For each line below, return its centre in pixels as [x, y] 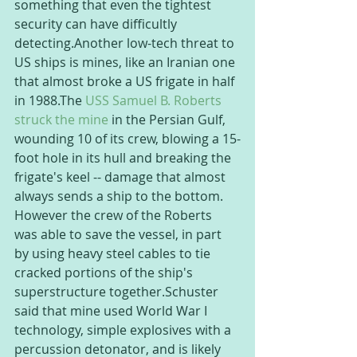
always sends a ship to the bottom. [120, 196]
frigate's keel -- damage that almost [122, 177]
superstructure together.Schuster [118, 292]
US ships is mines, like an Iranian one [126, 62]
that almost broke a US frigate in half [126, 81]
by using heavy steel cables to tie [114, 253]
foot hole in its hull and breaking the [124, 158]
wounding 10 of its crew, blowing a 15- [127, 139]
